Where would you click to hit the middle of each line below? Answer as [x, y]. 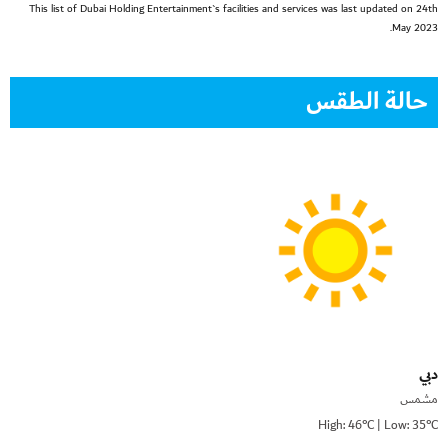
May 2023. [415, 28]
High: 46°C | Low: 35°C [378, 426]
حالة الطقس [367, 102]
